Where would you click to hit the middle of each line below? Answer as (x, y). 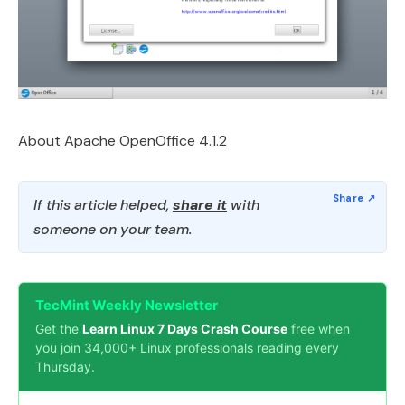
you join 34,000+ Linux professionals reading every (187, 348)
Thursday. (65, 367)
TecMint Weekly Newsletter (127, 305)
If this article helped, (103, 205)
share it (200, 205)
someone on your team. (113, 229)
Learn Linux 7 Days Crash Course (185, 329)
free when (319, 329)
